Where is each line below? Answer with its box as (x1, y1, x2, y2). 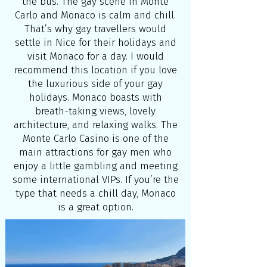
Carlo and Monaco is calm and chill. (15, 9, 176, 21)
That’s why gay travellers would (24, 23, 166, 35)
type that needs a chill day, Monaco (15, 187, 176, 200)
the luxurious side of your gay (28, 77, 163, 90)
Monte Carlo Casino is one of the (22, 132, 169, 145)
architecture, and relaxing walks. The (13, 119, 178, 131)
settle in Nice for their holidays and (14, 36, 176, 49)
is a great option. (57, 201, 133, 213)
